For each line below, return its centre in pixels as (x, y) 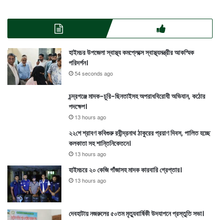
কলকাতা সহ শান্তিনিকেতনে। (100, 144)
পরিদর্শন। (78, 63)
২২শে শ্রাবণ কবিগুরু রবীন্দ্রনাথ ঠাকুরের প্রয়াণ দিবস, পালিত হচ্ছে (139, 133)
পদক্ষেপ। (78, 107)
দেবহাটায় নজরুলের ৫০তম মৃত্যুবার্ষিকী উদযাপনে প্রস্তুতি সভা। (136, 214)
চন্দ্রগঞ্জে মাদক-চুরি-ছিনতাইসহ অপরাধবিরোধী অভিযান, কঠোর (137, 96)
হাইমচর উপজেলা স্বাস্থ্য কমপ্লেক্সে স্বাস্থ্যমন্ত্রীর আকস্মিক (131, 53)
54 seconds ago (94, 74)
